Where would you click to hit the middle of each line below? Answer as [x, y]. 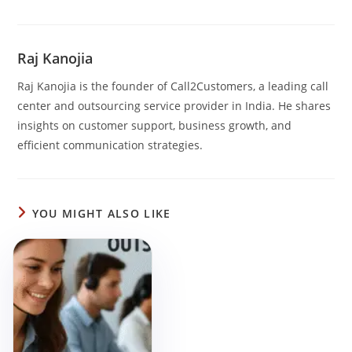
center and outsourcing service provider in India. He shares [174, 106]
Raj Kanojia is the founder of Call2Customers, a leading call [173, 86]
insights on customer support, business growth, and [155, 126]
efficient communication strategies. [110, 145]
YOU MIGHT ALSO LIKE [101, 214]
